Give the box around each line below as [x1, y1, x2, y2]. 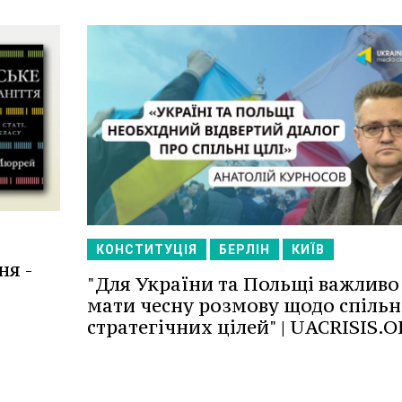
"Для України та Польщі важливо [86, 272, 399, 297]
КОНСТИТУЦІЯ [95, 242, 197, 258]
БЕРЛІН [218, 242, 270, 258]
